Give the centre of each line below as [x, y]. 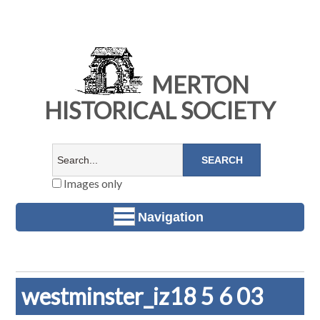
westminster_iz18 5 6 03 [143, 296]
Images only [91, 184]
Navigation [171, 217]
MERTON [198, 85]
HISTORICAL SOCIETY [160, 111]
